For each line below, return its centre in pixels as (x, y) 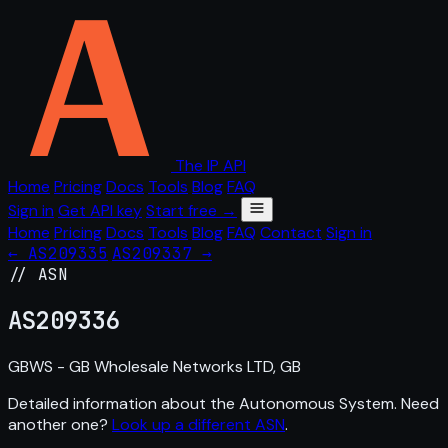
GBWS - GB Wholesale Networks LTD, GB (154, 366)
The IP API (210, 165)
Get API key (100, 210)
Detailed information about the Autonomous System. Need (223, 403)
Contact (291, 232)
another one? (60, 424)
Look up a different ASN (198, 424)
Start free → (191, 210)
